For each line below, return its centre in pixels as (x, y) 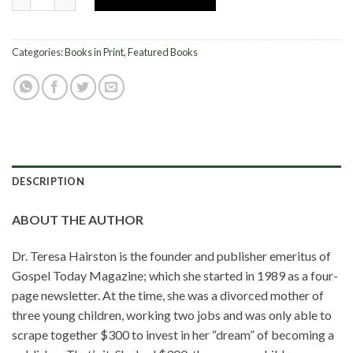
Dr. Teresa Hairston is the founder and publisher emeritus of (171, 256)
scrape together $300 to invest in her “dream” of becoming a (173, 335)
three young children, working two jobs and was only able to (172, 315)
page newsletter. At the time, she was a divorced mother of (168, 295)
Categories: (38, 52)
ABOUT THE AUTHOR (78, 220)
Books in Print (94, 52)
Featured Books (163, 52)
